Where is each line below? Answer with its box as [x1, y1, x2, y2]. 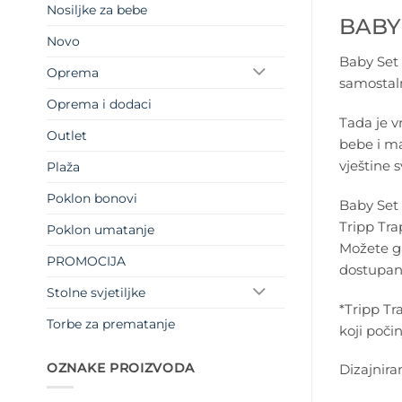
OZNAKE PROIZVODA [47, 360, 196, 377]
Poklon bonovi [47, 190, 137, 207]
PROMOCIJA [47, 253, 126, 270]
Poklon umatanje [47, 222, 154, 239]
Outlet [47, 127, 87, 144]
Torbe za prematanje [47, 316, 175, 333]
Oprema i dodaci [47, 96, 152, 113]
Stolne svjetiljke [47, 284, 145, 301]
